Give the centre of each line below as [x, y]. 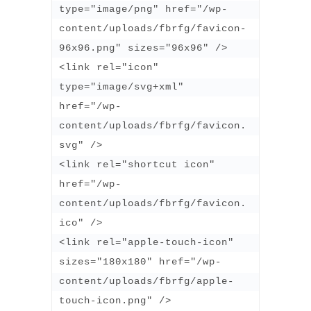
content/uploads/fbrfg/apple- [146, 281]
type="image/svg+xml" [121, 86]
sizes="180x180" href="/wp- [140, 261]
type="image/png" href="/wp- [143, 9]
